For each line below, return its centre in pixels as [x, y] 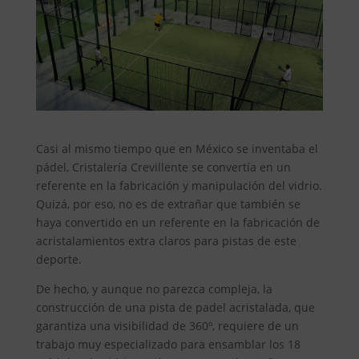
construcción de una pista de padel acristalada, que [175, 307]
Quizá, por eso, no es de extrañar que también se [168, 204]
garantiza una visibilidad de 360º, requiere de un [167, 325]
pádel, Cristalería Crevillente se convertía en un [163, 167]
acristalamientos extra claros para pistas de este [166, 240]
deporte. [58, 259]
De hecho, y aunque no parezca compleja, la [154, 288]
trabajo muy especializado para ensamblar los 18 [168, 344]
